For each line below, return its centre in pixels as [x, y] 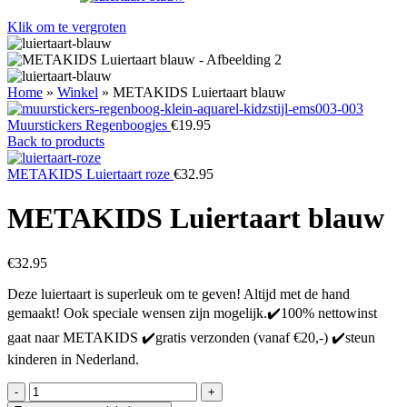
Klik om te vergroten [67, 26]
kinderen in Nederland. [73, 359]
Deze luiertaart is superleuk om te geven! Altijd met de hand [179, 293]
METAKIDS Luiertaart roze [90, 174]
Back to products [56, 141]
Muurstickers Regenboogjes [89, 124]
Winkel [78, 92]
